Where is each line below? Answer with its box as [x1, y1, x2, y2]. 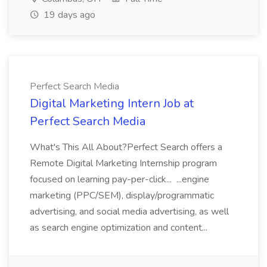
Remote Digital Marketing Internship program [30, 157, 217, 170]
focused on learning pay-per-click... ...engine [30, 173, 209, 186]
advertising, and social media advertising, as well [30, 205, 229, 218]
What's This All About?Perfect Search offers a [30, 141, 222, 154]
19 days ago [41, 8, 95, 21]
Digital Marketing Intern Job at [30, 95, 194, 111]
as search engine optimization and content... [30, 221, 210, 234]
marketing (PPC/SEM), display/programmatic [30, 189, 214, 202]
